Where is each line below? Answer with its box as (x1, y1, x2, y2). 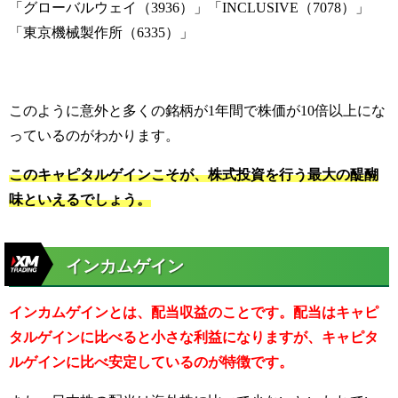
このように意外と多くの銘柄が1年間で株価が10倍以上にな (9, 102, 386, 118)
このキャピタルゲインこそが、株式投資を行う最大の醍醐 (9, 166, 378, 182)
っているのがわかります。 (9, 127, 179, 143)
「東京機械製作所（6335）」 (9, 24, 194, 40)
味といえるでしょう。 (9, 191, 151, 207)
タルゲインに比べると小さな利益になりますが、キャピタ (9, 330, 378, 346)
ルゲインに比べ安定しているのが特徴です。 (9, 354, 293, 370)
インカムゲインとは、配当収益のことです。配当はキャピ (9, 305, 378, 321)
